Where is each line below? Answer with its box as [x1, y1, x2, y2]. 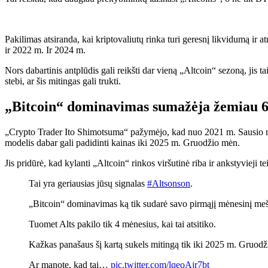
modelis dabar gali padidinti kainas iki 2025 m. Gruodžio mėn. [5, 137, 240, 148]
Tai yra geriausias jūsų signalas [29, 178, 147, 188]
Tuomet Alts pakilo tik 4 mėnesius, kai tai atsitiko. [29, 218, 216, 229]
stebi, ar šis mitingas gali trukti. [5, 76, 121, 86]
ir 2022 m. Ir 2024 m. [5, 45, 86, 55]
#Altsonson [147, 178, 190, 188]
